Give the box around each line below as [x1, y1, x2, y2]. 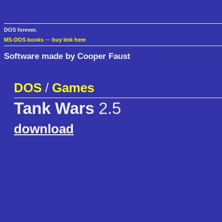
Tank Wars [14, 100, 94, 118]
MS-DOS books [4, 37, 44, 43]
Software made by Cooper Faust [4, 51, 130, 61]
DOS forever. [4, 27, 37, 33]
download [14, 121, 74, 137]
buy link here [52, 37, 86, 43]
